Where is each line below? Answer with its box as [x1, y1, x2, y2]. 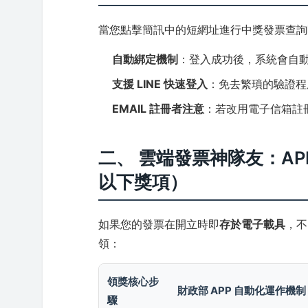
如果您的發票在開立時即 [98, 217, 220, 231]
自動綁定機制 [112, 52, 179, 66]
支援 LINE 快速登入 [112, 76, 208, 91]
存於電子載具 [219, 217, 286, 231]
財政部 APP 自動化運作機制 [177, 283, 307, 297]
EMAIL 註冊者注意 [112, 101, 205, 115]
